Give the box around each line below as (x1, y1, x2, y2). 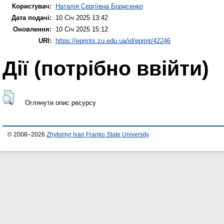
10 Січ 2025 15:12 (55, 25, 108, 33)
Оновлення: (13, 25, 51, 33)
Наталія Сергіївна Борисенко (55, 2, 143, 10)
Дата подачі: (11, 14, 51, 22)
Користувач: (12, 2, 51, 10)
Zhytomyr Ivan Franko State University (46, 131, 149, 137)
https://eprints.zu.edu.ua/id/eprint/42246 (55, 37, 170, 45)
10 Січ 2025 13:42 (55, 14, 108, 22)
